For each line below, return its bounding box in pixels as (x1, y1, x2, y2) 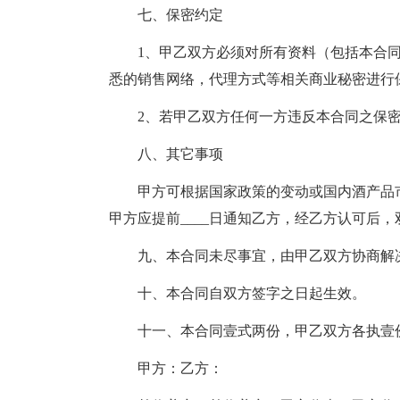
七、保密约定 (109, 7, 223, 22)
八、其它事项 (109, 146, 223, 162)
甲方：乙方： (109, 361, 223, 376)
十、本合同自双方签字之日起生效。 (109, 286, 366, 301)
